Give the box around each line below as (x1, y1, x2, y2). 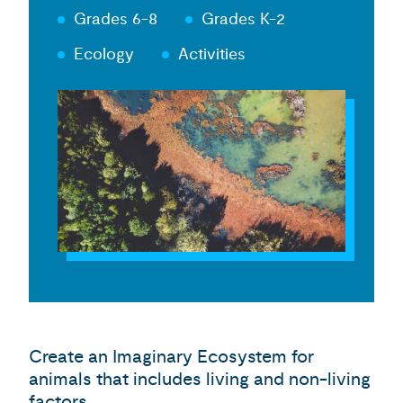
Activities (178, 43, 246, 65)
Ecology (74, 43, 134, 65)
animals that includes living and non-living (29, 368, 371, 390)
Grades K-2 (201, 8, 285, 30)
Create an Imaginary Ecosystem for (29, 345, 314, 368)
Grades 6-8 (74, 8, 157, 30)
